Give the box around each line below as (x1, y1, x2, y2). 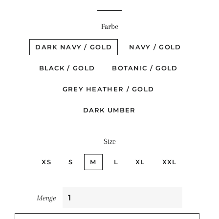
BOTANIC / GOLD (112, 64, 178, 72)
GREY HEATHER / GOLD (62, 85, 154, 93)
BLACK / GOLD (39, 64, 95, 72)
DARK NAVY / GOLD (35, 43, 112, 51)
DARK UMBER (83, 106, 136, 114)
